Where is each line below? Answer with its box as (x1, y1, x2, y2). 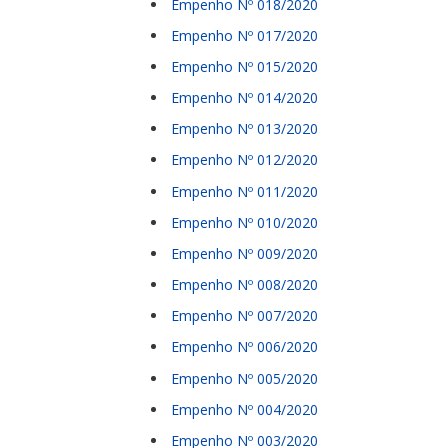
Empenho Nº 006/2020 (171, 337, 318, 357)
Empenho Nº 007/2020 (171, 306, 318, 326)
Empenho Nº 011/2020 (171, 181, 318, 201)
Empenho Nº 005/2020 (171, 368, 318, 388)
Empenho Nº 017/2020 (171, 25, 318, 45)
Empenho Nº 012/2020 (171, 150, 318, 170)
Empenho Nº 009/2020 (171, 243, 318, 263)
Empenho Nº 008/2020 (171, 275, 318, 295)
